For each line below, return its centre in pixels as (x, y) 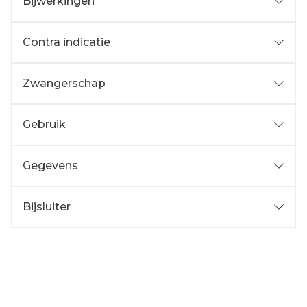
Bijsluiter (47, 207)
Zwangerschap (64, 83)
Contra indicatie (66, 42)
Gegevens (50, 165)
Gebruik (44, 124)
